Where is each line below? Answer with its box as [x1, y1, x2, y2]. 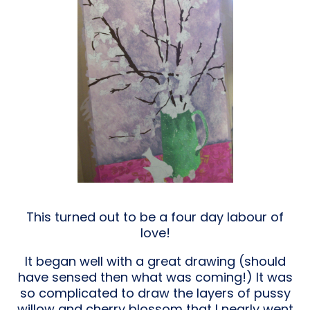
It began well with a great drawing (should [24, 252, 286, 270]
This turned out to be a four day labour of [26, 208, 284, 226]
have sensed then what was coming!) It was [17, 268, 293, 286]
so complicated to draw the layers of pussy [19, 284, 291, 302]
